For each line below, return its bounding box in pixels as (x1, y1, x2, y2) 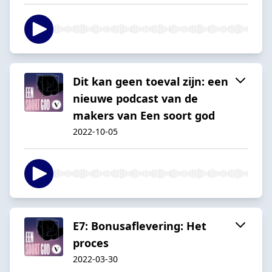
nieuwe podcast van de (73, 90, 198, 106)
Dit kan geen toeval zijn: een (73, 73, 228, 89)
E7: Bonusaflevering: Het (73, 218, 206, 233)
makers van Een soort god (73, 107, 215, 123)
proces (73, 235, 109, 250)
